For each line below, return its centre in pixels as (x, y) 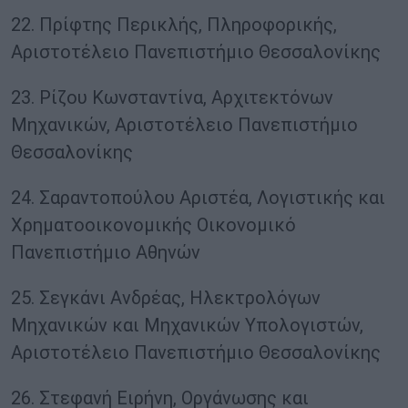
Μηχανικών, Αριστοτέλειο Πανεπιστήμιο (184, 125)
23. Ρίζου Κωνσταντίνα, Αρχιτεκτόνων (172, 98)
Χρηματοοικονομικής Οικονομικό (153, 225)
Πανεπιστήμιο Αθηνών (106, 253)
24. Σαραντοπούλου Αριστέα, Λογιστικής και (198, 198)
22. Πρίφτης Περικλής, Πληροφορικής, (174, 25)
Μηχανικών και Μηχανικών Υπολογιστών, (187, 326)
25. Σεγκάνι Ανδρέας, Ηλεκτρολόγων (166, 298)
